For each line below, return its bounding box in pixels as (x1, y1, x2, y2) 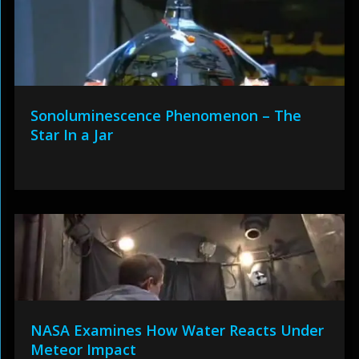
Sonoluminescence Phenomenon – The (30, 106, 301, 126)
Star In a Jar (30, 125, 113, 145)
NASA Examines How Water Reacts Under (30, 321, 324, 341)
